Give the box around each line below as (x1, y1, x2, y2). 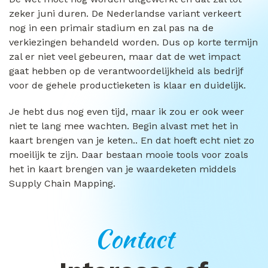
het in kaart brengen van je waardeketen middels (9, 163, 236, 175)
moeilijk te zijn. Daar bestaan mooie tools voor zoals (9, 149, 248, 160)
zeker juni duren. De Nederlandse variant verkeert (9, 8, 241, 19)
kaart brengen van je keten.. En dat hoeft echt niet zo (9, 135, 254, 146)
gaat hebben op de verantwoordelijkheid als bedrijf (9, 65, 243, 77)
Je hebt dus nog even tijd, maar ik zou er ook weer (9, 106, 244, 117)
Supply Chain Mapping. (9, 178, 115, 189)
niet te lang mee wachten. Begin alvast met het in (9, 120, 238, 132)
